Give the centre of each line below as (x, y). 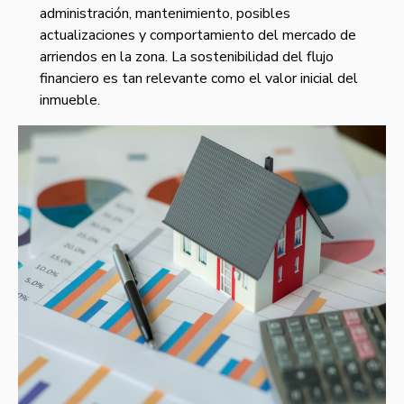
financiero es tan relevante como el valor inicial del (199, 79)
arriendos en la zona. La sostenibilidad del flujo (187, 57)
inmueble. (70, 101)
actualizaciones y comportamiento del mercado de (198, 36)
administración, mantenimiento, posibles (165, 14)
